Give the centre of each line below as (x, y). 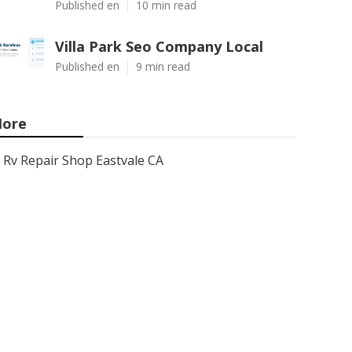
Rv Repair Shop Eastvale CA (83, 160)
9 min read (163, 66)
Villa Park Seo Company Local (159, 46)
